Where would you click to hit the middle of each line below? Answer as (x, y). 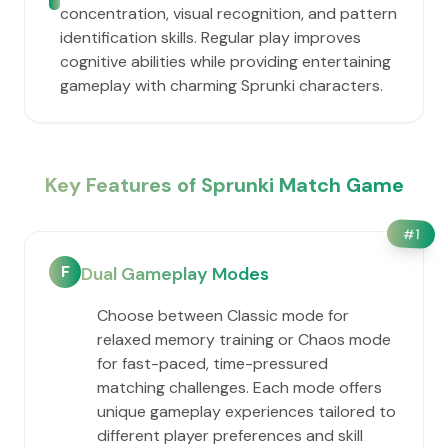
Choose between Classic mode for (223, 315)
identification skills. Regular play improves (210, 37)
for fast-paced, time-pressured (212, 363)
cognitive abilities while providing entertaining (225, 61)
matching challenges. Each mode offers (239, 387)
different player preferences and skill (230, 435)
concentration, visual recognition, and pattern (228, 13)
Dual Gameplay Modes (175, 274)
